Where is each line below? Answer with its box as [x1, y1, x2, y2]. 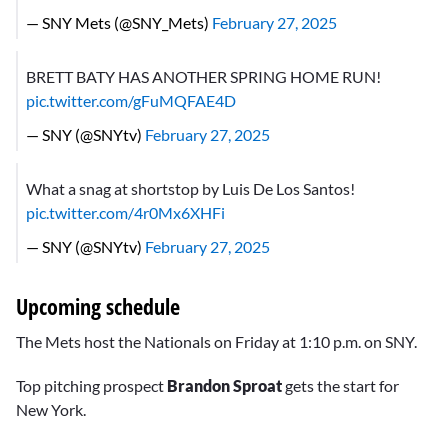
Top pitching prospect [16, 376, 167, 396]
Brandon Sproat [167, 376, 282, 396]
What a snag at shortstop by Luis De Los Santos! [26, 178, 355, 198]
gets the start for [282, 376, 399, 396]
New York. [16, 400, 86, 420]
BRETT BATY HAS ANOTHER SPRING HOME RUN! [26, 66, 381, 86]
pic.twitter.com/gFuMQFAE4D [26, 90, 236, 110]
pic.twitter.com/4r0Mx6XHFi [26, 202, 225, 222]
